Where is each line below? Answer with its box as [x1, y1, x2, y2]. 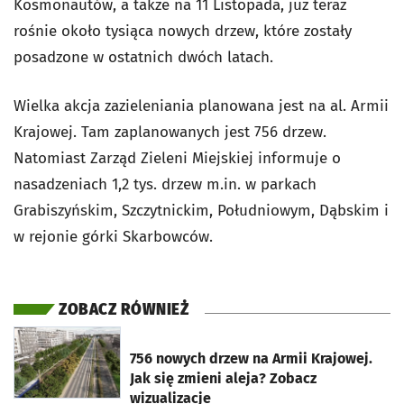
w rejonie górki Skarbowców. [14, 226, 217, 246]
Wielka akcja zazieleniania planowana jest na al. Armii [14, 96, 389, 115]
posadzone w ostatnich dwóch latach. [14, 47, 278, 67]
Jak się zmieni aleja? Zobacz [130, 369, 317, 387]
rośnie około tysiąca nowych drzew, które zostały [14, 21, 352, 41]
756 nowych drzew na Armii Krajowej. [130, 349, 372, 367]
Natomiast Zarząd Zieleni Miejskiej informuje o [14, 148, 341, 168]
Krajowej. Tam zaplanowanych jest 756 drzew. [14, 122, 326, 142]
